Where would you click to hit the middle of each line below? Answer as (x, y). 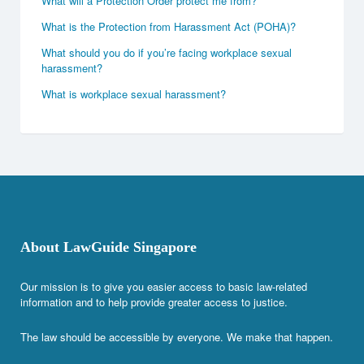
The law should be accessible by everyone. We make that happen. (177, 336)
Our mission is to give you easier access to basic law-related (164, 286)
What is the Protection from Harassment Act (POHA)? (169, 26)
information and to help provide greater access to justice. (154, 301)
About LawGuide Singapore (108, 247)
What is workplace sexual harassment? (134, 93)
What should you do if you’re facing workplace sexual (167, 52)
